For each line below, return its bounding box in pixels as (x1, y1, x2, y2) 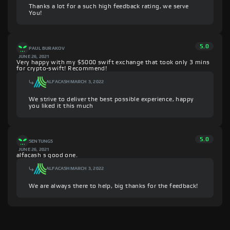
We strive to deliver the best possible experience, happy (29, 96, 194, 103)
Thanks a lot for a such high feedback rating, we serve (29, 3, 189, 10)
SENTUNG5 (29, 139, 53, 144)
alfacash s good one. (16, 152, 78, 159)
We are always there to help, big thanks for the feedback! (29, 183, 198, 189)
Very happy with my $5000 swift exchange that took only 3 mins (16, 59, 210, 66)
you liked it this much (29, 103, 93, 109)
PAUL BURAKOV (29, 46, 65, 51)
